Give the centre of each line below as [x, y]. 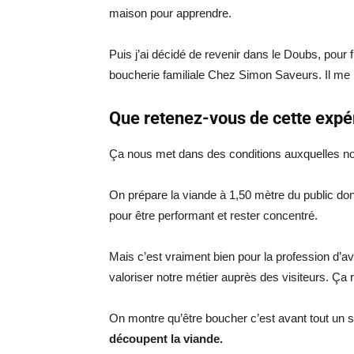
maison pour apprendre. [170, 13]
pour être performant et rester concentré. [213, 215]
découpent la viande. [166, 339]
